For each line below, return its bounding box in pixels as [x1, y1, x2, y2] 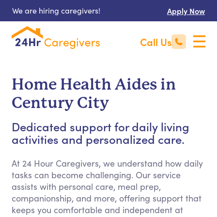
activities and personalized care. [12, 131, 185, 147]
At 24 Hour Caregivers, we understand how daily [12, 157, 203, 169]
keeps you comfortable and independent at [12, 204, 183, 216]
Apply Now [167, 5, 205, 16]
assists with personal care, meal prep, [12, 181, 161, 192]
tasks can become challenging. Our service [12, 169, 181, 181]
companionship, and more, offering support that [12, 192, 201, 204]
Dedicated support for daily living [12, 118, 189, 134]
